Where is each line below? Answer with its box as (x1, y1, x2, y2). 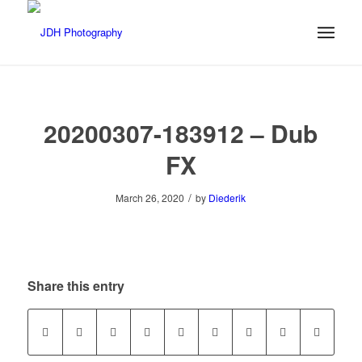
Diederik (208, 191, 246, 204)
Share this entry (27, 276, 124, 296)
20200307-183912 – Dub (44, 116, 318, 150)
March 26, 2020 (116, 191, 185, 204)
